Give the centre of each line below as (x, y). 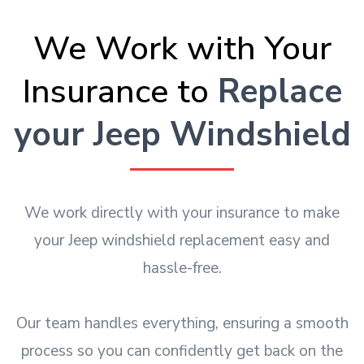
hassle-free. (182, 268)
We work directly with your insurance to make (182, 212)
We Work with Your (182, 48)
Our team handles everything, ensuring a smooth (182, 323)
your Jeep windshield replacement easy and (182, 240)
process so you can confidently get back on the (182, 351)
